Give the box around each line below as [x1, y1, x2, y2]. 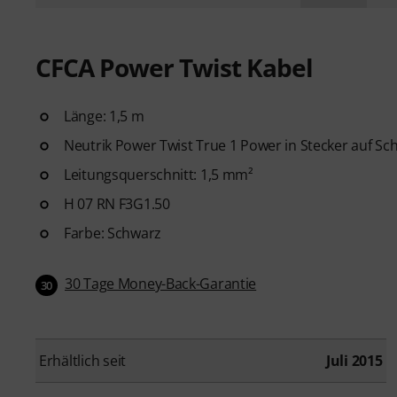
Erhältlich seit [39, 350, 127, 370]
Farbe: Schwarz [64, 222, 161, 243]
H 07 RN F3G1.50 [64, 193, 170, 214]
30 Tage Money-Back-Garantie [65, 273, 257, 293]
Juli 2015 [325, 350, 383, 370]
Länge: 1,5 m [64, 105, 144, 126]
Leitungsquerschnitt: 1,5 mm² [64, 164, 253, 184]
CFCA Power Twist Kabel [35, 50, 313, 84]
